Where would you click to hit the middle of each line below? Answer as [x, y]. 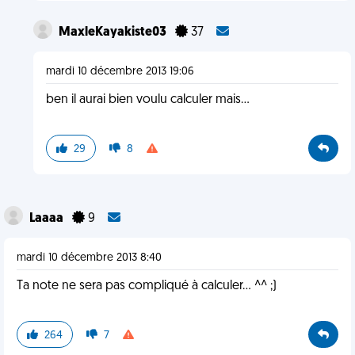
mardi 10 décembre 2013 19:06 [120, 72]
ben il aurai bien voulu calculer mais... [147, 100]
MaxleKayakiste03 [113, 32]
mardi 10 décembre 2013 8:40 [89, 258]
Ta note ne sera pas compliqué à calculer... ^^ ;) [147, 286]
